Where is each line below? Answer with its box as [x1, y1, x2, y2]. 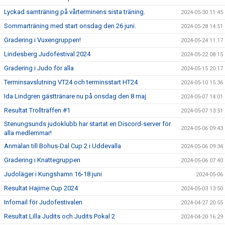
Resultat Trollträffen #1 [4, 106, 70, 114]
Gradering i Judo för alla [4, 64, 74, 72]
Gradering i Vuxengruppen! [4, 36, 81, 44]
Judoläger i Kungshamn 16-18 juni [4, 170, 102, 178]
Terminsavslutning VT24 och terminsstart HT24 [4, 78, 138, 86]
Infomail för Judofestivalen [4, 198, 82, 206]
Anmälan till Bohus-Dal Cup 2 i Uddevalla [4, 142, 121, 150]
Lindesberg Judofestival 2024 [4, 50, 90, 58]
